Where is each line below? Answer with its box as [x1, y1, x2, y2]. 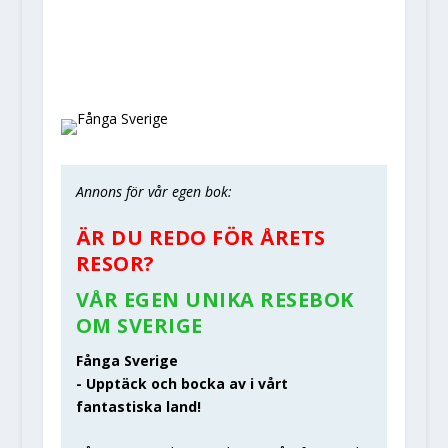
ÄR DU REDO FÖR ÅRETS [75, 224, 326, 252]
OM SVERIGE [75, 312, 203, 340]
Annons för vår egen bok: [75, 182, 232, 202]
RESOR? [75, 250, 155, 278]
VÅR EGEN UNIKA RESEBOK [75, 286, 354, 314]
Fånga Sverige [75, 351, 178, 371]
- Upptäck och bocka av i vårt [75, 374, 288, 394]
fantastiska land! [75, 397, 201, 417]
